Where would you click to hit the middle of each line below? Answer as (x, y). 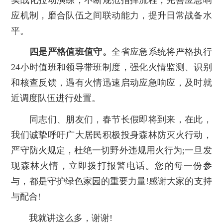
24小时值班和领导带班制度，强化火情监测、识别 (111, 67)
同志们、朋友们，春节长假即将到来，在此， (111, 120)
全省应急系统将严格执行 (162, 52)
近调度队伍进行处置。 (56, 98)
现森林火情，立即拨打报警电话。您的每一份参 (111, 166)
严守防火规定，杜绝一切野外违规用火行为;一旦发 (111, 151)
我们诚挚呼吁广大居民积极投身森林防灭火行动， (111, 135)
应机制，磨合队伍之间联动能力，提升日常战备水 (111, 15)
